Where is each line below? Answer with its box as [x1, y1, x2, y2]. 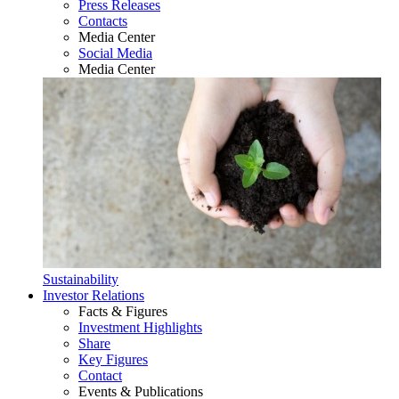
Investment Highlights [78, 320, 202, 335]
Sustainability [43, 272, 118, 287]
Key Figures [78, 352, 148, 367]
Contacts [78, 13, 127, 28]
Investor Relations [43, 288, 144, 303]
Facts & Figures [78, 304, 167, 319]
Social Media [78, 45, 152, 61]
